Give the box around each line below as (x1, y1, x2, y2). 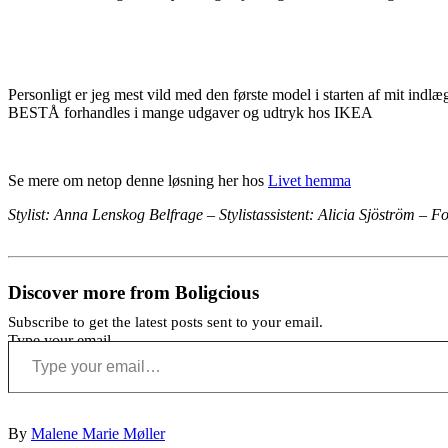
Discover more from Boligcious (8, 281, 259, 303)
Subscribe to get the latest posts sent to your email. (8, 313, 323, 330)
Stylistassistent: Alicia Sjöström (219, 205, 419, 223)
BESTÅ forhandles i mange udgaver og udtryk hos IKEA (8, 103, 373, 121)
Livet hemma (268, 171, 351, 189)
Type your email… (8, 331, 127, 349)
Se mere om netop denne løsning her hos (8, 171, 268, 189)
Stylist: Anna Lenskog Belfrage (8, 205, 207, 223)
